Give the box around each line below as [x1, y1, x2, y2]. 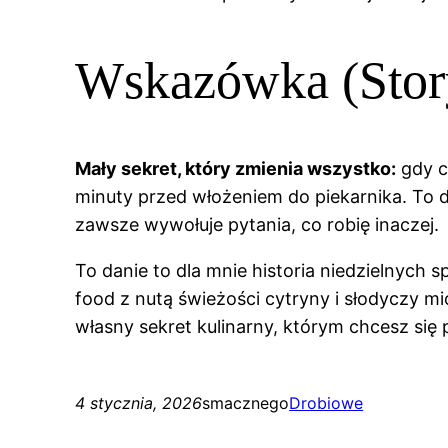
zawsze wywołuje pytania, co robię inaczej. [75, 214, 440, 236]
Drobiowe [289, 393, 364, 414]
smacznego [202, 393, 290, 414]
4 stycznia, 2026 [75, 393, 203, 414]
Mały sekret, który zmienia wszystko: [75, 158, 397, 180]
